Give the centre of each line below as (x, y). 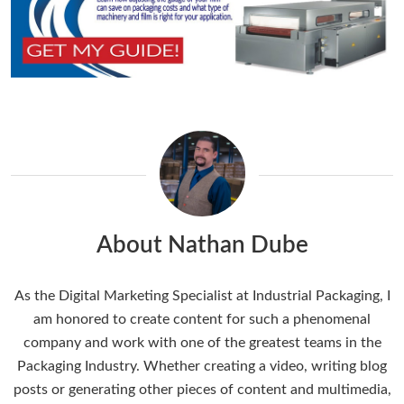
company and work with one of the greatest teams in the (202, 343)
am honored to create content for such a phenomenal (202, 320)
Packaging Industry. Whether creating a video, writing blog (202, 367)
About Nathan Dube (202, 246)
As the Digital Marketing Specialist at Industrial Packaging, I (202, 296)
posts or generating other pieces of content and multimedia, (202, 390)
